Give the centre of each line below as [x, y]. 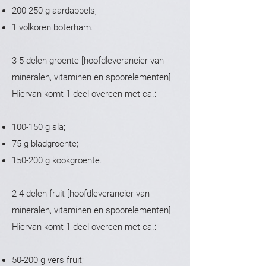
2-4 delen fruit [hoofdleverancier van [81, 194]
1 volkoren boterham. [53, 27]
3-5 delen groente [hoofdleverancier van [88, 61]
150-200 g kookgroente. [57, 160]
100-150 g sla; [39, 127]
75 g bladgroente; [45, 144]
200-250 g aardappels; [54, 11]
